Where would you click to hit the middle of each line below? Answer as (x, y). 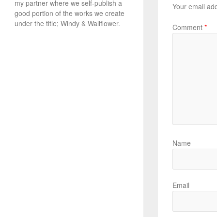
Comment (188, 27)
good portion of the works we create (70, 13)
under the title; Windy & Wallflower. (67, 23)
